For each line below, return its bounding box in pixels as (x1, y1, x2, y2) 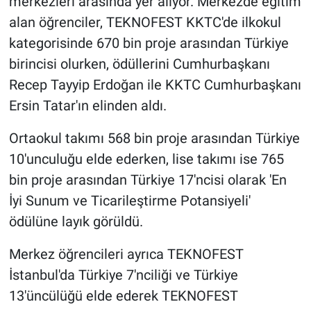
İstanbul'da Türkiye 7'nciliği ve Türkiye (8, 267, 238, 284)
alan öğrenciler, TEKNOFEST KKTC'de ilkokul (8, 14, 281, 31)
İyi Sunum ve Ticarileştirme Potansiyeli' (8, 192, 251, 210)
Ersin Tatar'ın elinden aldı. (8, 97, 167, 115)
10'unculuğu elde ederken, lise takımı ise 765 (8, 151, 284, 168)
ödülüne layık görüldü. (8, 213, 143, 230)
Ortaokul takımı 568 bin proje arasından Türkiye (8, 130, 300, 147)
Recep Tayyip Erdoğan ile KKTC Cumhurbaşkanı (8, 76, 301, 94)
